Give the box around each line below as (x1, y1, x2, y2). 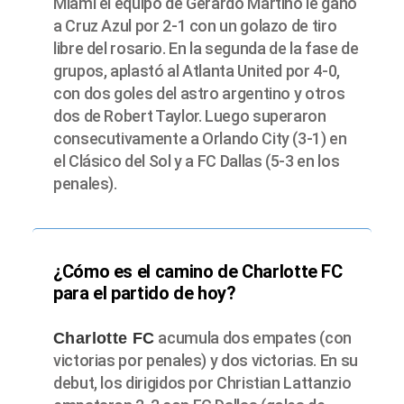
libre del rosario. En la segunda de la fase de (53, 38, 359, 58)
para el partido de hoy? (53, 282, 236, 305)
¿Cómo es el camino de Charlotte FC (53, 261, 343, 283)
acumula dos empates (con (154, 328, 352, 348)
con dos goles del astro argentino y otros (53, 83, 345, 103)
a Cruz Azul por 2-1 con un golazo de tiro (53, 15, 337, 35)
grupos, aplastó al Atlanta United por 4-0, (53, 60, 340, 80)
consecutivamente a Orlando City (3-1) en (53, 128, 347, 148)
